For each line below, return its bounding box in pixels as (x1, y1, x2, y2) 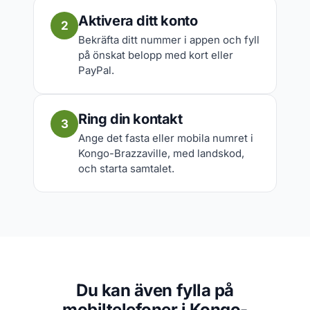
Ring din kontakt (78, 111, 183, 127)
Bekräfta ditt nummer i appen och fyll (78, 33, 259, 46)
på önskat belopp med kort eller (78, 48, 233, 62)
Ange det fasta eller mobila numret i (78, 131, 253, 145)
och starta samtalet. (78, 162, 174, 175)
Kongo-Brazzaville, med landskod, (78, 147, 244, 160)
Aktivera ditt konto (78, 12, 198, 29)
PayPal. (78, 64, 114, 77)
